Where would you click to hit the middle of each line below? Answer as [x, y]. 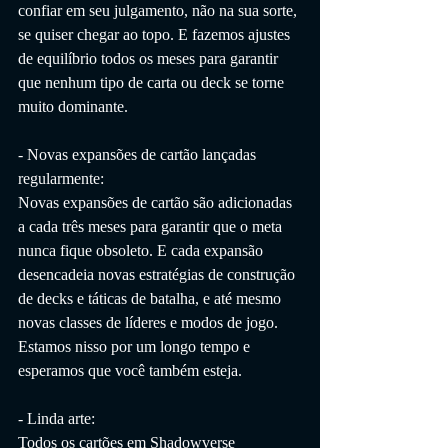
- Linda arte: [56, 418]
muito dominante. [73, 106]
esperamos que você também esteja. [130, 370]
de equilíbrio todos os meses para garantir [150, 58]
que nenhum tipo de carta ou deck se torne [153, 82]
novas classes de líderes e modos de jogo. [150, 322]
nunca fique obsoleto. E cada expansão [142, 250]
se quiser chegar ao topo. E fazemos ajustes [156, 34]
